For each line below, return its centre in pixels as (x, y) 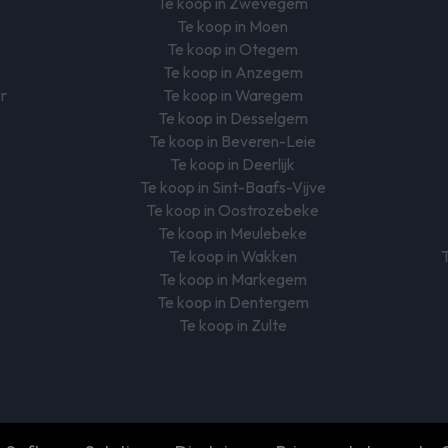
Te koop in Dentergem (232, 302)
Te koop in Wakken (232, 256)
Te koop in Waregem (232, 95)
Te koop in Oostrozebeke (233, 210)
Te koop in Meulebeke (233, 233)
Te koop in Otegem (233, 49)
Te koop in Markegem (232, 279)
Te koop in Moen (233, 26)
